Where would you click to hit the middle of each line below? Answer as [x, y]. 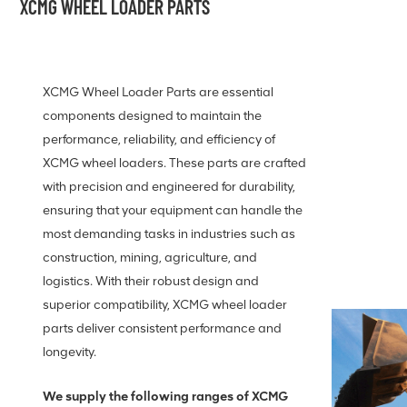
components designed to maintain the [152, 116]
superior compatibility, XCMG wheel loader [164, 305]
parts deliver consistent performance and [162, 328]
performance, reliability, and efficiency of [159, 139]
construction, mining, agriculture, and [149, 258]
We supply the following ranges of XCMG [165, 396]
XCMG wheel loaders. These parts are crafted [174, 163]
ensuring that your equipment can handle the [172, 210]
